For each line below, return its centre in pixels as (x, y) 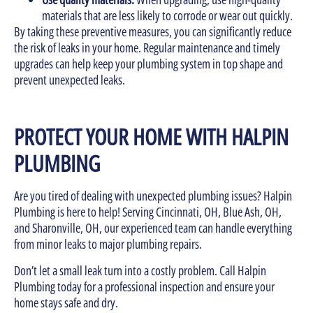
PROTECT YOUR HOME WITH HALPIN (151, 137)
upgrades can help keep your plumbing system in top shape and (148, 63)
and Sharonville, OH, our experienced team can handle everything (153, 228)
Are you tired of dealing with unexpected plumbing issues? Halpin (153, 196)
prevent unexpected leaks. (70, 79)
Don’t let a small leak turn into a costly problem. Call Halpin (140, 270)
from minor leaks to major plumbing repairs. (109, 244)
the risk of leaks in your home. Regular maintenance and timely (147, 47)
